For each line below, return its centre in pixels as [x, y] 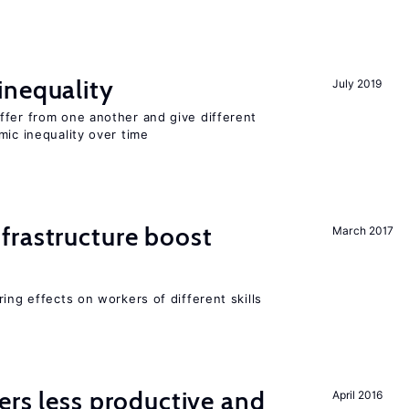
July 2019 [357, 84]
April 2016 [357, 395]
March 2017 [363, 231]
